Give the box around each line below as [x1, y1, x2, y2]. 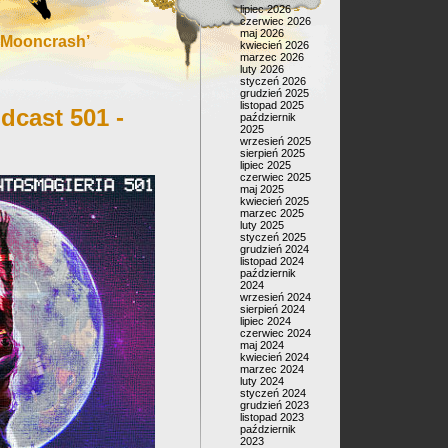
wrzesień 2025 [240, 135, 311, 147]
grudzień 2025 [240, 87, 309, 99]
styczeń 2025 [240, 231, 306, 243]
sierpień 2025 [240, 147, 305, 159]
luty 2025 [240, 219, 284, 231]
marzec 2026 [240, 51, 304, 63]
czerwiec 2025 [240, 171, 311, 183]
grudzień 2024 [240, 243, 309, 255]
